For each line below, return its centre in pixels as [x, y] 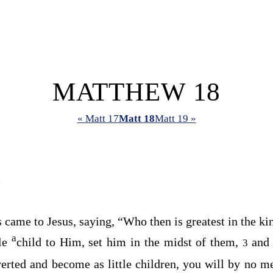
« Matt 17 [98, 119]
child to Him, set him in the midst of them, [129, 242]
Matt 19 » [175, 119]
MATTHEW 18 [136, 92]
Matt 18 [136, 119]
